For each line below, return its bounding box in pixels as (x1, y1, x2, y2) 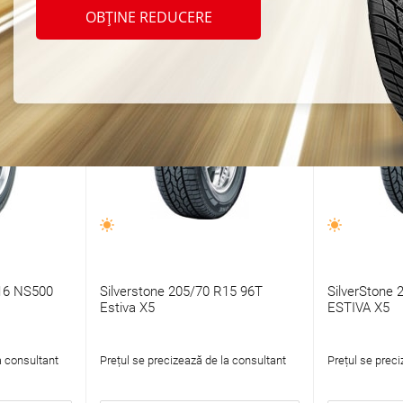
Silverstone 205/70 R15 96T (99, 283, 263, 300)
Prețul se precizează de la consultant (99, 354, 286, 368)
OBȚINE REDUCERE (85, 7, 212, 28)
